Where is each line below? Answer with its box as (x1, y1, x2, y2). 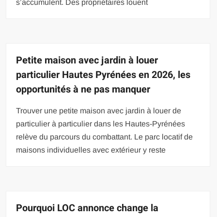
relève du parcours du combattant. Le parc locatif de (16, 132, 193, 141)
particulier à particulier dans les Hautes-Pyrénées (16, 119, 186, 128)
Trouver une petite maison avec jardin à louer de (16, 106, 182, 115)
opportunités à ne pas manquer (16, 82, 151, 96)
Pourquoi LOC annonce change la (16, 201, 159, 215)
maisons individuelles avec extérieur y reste (16, 145, 166, 154)
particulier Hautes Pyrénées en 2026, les (16, 67, 191, 82)
